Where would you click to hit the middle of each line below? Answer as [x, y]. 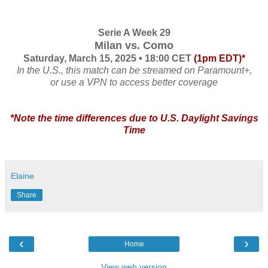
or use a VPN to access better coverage [134, 83]
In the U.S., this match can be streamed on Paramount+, [134, 71]
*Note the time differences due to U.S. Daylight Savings [134, 118]
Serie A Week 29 [134, 33]
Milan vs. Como [134, 46]
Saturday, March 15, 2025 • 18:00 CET [108, 59]
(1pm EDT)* [219, 59]
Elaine [22, 176]
